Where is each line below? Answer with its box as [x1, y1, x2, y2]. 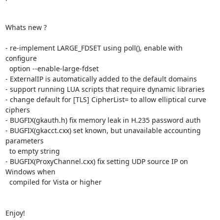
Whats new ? [5, 23, 47, 32]
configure [5, 54, 37, 63]
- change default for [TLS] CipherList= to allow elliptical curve [5, 95, 206, 104]
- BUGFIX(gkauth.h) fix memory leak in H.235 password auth [5, 115, 201, 125]
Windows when [5, 167, 55, 176]
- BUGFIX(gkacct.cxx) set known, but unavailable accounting [5, 126, 201, 135]
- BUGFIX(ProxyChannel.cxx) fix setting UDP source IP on [5, 157, 188, 166]
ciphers [5, 105, 30, 114]
